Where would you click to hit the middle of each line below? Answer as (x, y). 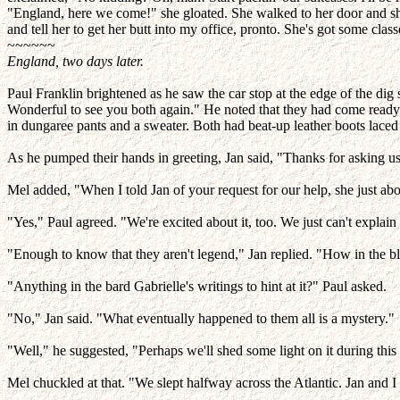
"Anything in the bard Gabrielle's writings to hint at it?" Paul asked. (197, 286)
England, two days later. (75, 61)
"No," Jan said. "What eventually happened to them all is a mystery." (201, 318)
